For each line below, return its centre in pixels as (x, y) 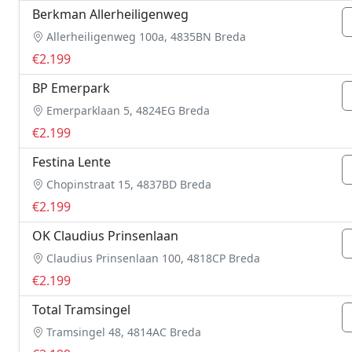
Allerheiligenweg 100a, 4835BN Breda (145, 37)
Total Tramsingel (81, 310)
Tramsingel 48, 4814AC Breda (122, 332)
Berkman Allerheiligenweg (110, 14)
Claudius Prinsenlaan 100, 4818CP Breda (152, 258)
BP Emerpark (71, 88)
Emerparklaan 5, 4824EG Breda (126, 110)
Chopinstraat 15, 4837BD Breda (127, 184)
